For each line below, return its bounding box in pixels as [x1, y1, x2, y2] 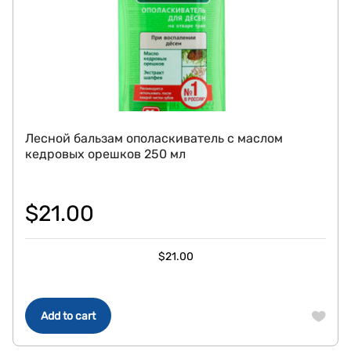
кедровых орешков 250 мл [25, 147, 186, 161]
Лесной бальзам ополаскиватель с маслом [25, 131, 283, 146]
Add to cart [41, 309, 96, 323]
